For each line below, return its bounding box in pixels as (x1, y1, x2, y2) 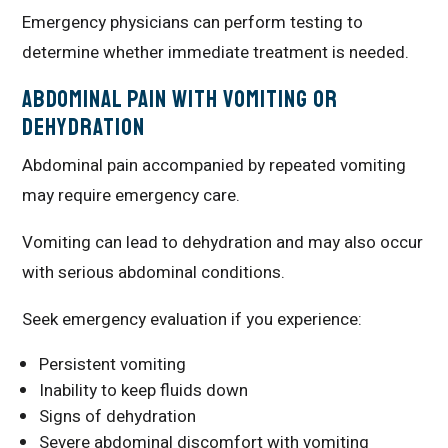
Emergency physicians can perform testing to (22, 10, 364, 35)
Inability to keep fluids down (39, 378, 249, 403)
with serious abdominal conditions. (22, 260, 286, 285)
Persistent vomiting (39, 352, 187, 377)
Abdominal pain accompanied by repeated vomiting (22, 153, 407, 178)
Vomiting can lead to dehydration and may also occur (22, 230, 424, 255)
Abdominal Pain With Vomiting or (22, 84, 339, 114)
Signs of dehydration (39, 404, 197, 429)
